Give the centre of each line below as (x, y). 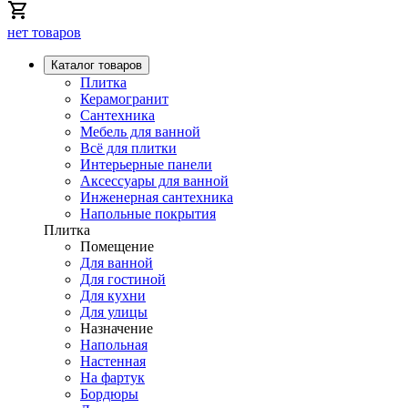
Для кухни (113, 296)
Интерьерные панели (146, 164)
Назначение (117, 328)
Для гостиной (123, 279)
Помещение (117, 246)
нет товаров (44, 32)
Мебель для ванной (140, 132)
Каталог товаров (97, 65)
